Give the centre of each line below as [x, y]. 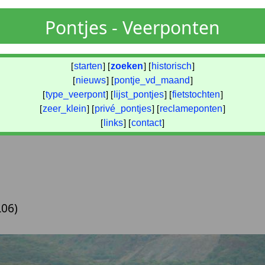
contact [146, 123]
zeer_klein [64, 109]
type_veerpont [75, 94]
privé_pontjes [123, 109]
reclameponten [191, 109]
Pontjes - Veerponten [132, 28]
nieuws [91, 80]
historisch [171, 66]
